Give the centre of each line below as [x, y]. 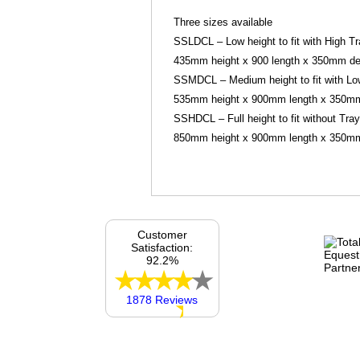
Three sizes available [223, 23]
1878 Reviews [162, 300]
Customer [162, 235]
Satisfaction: [162, 248]
